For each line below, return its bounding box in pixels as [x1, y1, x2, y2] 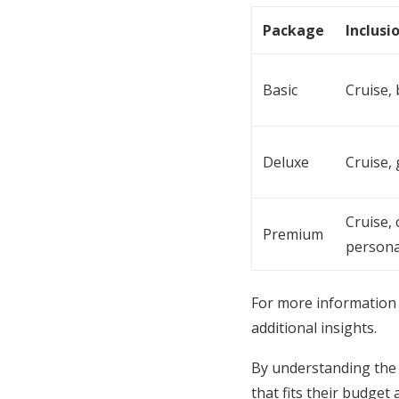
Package [263, 20, 324, 40]
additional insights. [251, 317, 377, 338]
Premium [263, 224, 323, 244]
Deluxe [263, 151, 309, 172]
